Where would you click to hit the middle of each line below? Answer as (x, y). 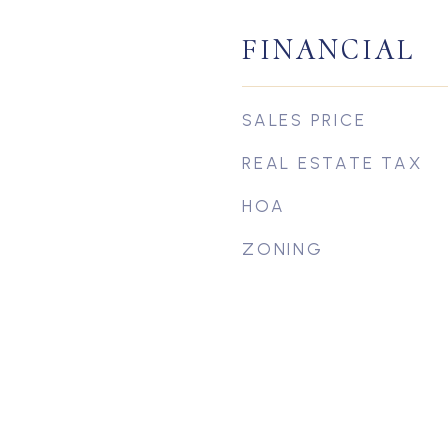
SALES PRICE (304, 120)
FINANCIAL (328, 49)
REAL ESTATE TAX (332, 163)
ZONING (283, 249)
